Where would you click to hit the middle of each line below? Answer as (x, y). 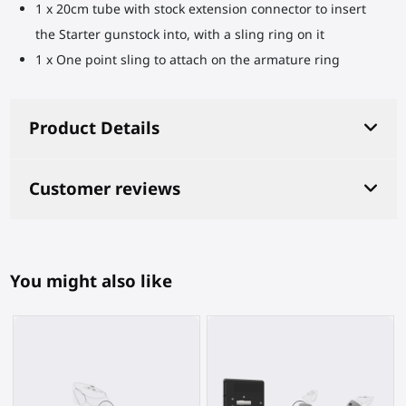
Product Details (94, 128)
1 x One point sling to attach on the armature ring (187, 59)
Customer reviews (104, 188)
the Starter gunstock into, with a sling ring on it (179, 34)
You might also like (91, 281)
